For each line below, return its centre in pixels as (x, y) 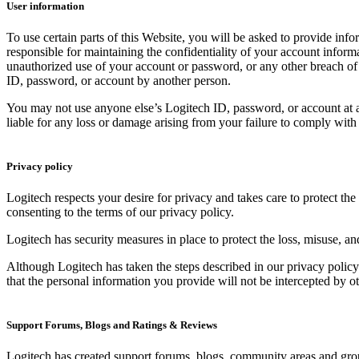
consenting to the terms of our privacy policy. (120, 212)
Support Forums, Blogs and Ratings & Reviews (112, 325)
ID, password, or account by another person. (119, 80)
